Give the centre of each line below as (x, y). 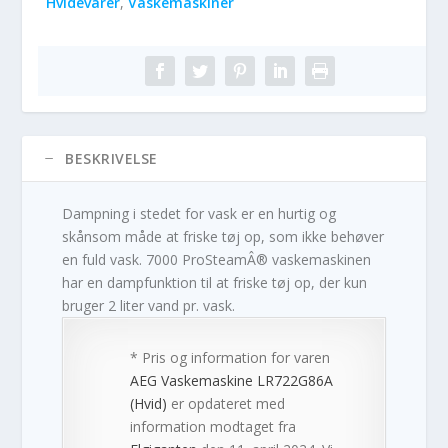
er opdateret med (226, 404)
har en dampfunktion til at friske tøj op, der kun (215, 283)
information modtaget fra (213, 427)
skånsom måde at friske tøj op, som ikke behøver (223, 237)
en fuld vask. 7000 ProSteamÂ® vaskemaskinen (217, 260)
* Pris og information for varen (230, 358)
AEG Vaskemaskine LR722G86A (232, 381)
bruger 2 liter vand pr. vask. (149, 306)
